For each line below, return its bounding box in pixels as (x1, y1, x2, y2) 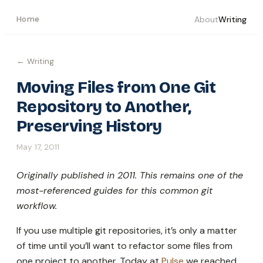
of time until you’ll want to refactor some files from (16, 240, 232, 252)
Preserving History (16, 116, 162, 136)
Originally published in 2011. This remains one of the (16, 169, 243, 181)
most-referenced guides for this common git (16, 184, 213, 197)
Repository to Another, (16, 97, 191, 117)
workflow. (16, 200, 57, 212)
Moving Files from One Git (16, 77, 216, 97)
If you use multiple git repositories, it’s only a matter (16, 224, 237, 237)
